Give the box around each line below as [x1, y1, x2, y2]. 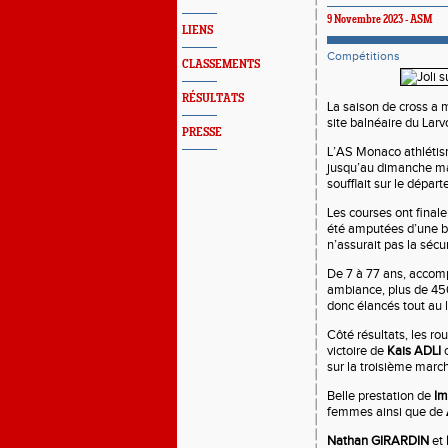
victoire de [327, 343, 387, 359]
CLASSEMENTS [182, 58, 260, 71]
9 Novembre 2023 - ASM [327, 14, 432, 26]
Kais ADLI [387, 343, 441, 359]
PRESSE [182, 126, 222, 139]
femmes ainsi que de [327, 404, 446, 420]
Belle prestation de [327, 388, 434, 404]
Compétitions [327, 49, 400, 63]
